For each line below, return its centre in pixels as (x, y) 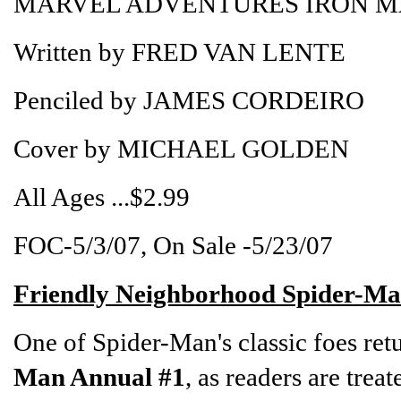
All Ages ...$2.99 (102, 196)
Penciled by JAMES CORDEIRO (189, 100)
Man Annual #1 (99, 376)
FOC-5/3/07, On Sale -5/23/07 (173, 245)
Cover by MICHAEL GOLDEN (181, 148)
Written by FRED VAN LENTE (179, 51)
